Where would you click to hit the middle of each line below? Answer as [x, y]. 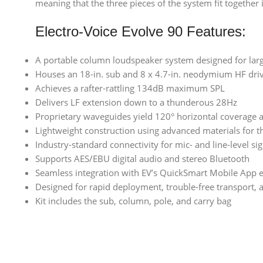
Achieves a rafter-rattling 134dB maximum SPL [130, 88]
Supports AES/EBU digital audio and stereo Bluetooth [142, 159]
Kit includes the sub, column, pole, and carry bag [133, 201]
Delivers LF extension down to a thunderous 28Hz [136, 102]
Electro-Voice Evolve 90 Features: [141, 31]
